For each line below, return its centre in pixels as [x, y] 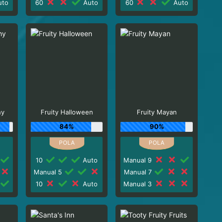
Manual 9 [139, 160]
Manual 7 [139, 172]
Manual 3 [139, 184]
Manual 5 [49, 172]
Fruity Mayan [157, 112]
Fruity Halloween [67, 112]
